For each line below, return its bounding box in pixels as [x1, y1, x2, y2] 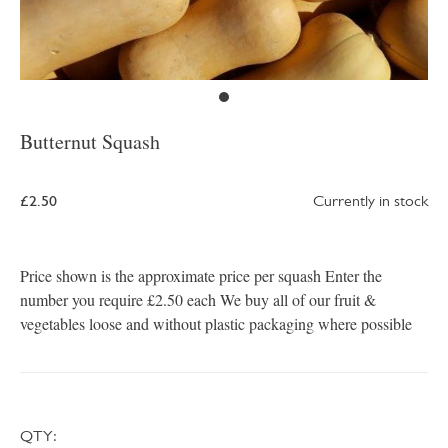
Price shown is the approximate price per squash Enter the [20, 265, 382, 287]
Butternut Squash [20, 128, 160, 156]
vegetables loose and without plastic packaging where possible [20, 313, 412, 335]
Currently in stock [313, 191, 428, 211]
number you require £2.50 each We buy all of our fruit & [20, 289, 376, 311]
